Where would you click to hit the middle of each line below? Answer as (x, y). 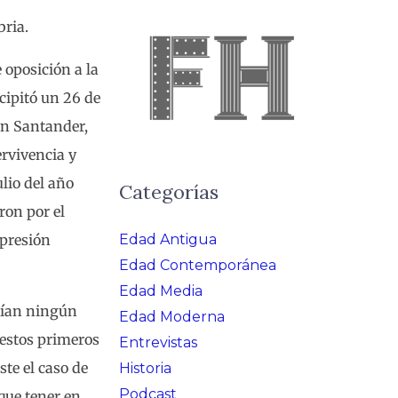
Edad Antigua (168, 239)
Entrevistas (158, 342)
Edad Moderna (172, 316)
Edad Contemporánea (198, 265)
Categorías (169, 191)
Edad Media (161, 291)
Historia (145, 368)
